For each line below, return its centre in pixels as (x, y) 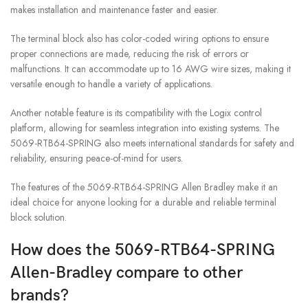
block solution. (38, 217)
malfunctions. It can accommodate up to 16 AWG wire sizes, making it (151, 68)
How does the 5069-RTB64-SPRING (143, 250)
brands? (40, 295)
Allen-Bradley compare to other (126, 272)
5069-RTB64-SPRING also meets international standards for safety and (152, 143)
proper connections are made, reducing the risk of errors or (130, 53)
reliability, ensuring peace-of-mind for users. (97, 158)
